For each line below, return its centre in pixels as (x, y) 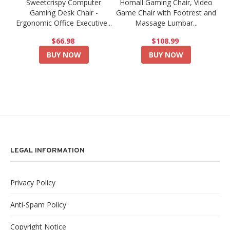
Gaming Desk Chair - (64, 13)
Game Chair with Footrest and (166, 13)
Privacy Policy (33, 183)
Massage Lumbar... (166, 23)
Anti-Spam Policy (38, 205)
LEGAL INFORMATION (47, 151)
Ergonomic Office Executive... (64, 23)
